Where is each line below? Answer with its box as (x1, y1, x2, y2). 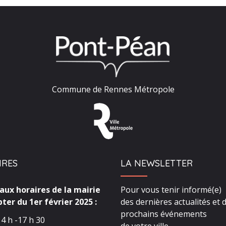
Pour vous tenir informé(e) (121, 184, 221, 195)
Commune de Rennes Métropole (51, 83, 175, 95)
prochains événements (121, 208, 207, 219)
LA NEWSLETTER (121, 157, 193, 169)
